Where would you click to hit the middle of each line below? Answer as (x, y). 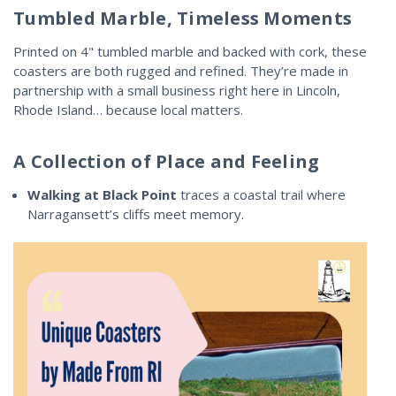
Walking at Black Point (103, 194)
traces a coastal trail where (263, 194)
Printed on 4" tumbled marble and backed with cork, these (190, 51)
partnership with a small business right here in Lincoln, (177, 90)
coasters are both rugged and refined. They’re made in (181, 70)
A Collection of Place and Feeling (167, 161)
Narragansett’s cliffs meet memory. (136, 213)
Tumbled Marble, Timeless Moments (183, 18)
